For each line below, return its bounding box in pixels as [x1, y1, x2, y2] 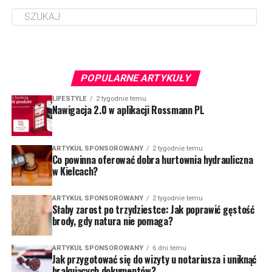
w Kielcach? [52, 163, 98, 178]
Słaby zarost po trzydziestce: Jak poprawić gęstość [52, 202, 254, 217]
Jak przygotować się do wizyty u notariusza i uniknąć [52, 251, 256, 267]
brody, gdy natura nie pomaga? [52, 213, 173, 228]
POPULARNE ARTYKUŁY [80, 72, 193, 84]
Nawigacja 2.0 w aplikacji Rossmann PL [52, 102, 205, 117]
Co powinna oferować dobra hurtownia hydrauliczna [52, 152, 253, 167]
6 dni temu [152, 243, 186, 252]
